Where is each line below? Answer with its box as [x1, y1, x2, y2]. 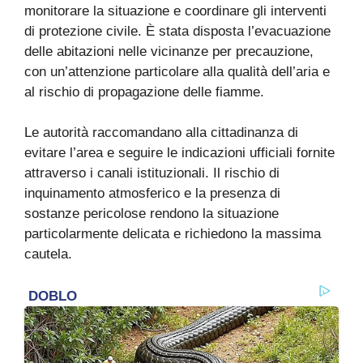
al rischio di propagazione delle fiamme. [24, 83, 264, 100]
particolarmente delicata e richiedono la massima [24, 226, 321, 242]
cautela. [24, 246, 72, 263]
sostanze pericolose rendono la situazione [24, 206, 279, 222]
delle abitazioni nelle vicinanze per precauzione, [24, 43, 314, 59]
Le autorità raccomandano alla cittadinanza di [24, 125, 298, 141]
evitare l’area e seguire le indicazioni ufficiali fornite [24, 145, 335, 161]
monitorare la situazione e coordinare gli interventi [24, 2, 327, 19]
